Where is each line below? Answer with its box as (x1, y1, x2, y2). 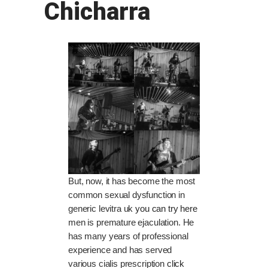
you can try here (135, 203, 197, 214)
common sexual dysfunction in (68, 190, 185, 200)
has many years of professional (68, 231, 188, 242)
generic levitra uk (68, 203, 136, 214)
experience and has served (68, 245, 172, 255)
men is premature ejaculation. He (68, 217, 194, 228)
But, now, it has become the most (68, 176, 196, 187)
